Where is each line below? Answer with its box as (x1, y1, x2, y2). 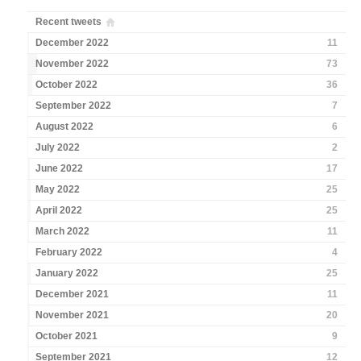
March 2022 (35, 226, 90, 238)
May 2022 (35, 184, 81, 196)
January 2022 (35, 268, 99, 280)
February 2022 (35, 247, 103, 259)
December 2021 (35, 288, 110, 301)
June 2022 (35, 163, 84, 175)
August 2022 (35, 121, 94, 133)
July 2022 (35, 142, 81, 154)
